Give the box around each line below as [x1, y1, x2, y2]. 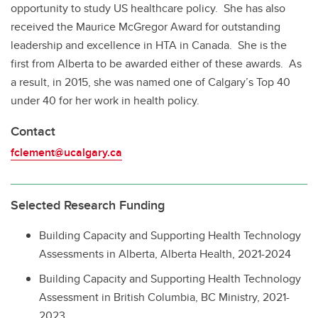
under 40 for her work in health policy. [11, 92, 202, 109]
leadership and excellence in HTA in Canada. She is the [11, 37, 287, 53]
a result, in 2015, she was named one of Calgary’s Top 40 [11, 74, 290, 90]
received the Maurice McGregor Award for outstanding [11, 18, 280, 35]
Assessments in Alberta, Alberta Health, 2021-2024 [39, 246, 291, 262]
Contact [11, 122, 55, 141]
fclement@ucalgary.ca [11, 144, 122, 160]
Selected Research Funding [11, 196, 165, 214]
